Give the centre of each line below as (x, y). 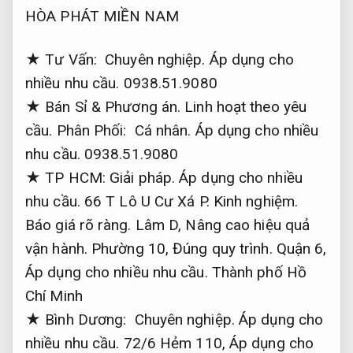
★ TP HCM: (67, 178)
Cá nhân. (163, 131)
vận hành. (56, 249)
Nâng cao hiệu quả (248, 225)
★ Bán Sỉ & (65, 107)
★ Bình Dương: (80, 320)
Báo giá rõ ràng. (78, 225)
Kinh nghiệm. (256, 202)
